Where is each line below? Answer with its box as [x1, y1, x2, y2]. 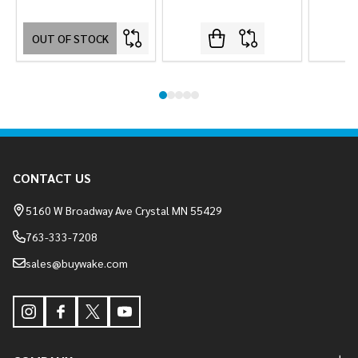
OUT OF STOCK [31, 30, 109, 46]
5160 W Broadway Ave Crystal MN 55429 [26, 202, 222, 217]
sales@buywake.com [26, 255, 128, 270]
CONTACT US [13, 169, 91, 186]
